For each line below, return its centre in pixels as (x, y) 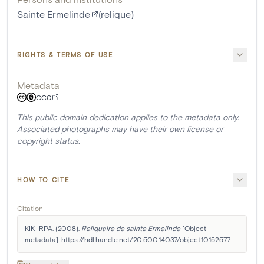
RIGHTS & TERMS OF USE (65, 55)
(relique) (116, 14)
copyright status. (49, 141)
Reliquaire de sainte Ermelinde (131, 228)
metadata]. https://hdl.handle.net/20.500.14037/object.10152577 (128, 239)
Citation (30, 208)
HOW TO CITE (43, 179)
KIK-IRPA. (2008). (53, 228)
